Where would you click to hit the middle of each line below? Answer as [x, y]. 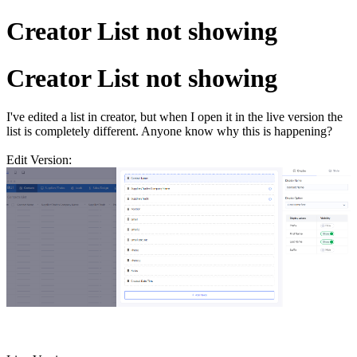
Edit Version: [39, 160]
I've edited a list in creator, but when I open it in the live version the [175, 117]
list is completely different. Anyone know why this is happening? [171, 131]
